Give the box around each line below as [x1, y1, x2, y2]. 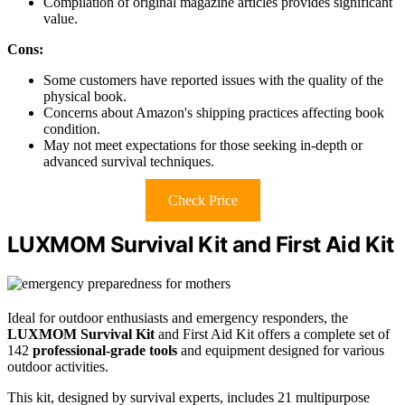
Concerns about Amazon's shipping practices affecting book [43, 105, 384, 121]
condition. [43, 121, 100, 137]
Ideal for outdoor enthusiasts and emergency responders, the [7, 310, 348, 326]
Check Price [167, 193, 238, 209]
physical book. [43, 89, 127, 105]
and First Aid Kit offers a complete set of [155, 326, 390, 343]
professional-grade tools [33, 343, 177, 359]
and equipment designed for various [177, 343, 384, 359]
